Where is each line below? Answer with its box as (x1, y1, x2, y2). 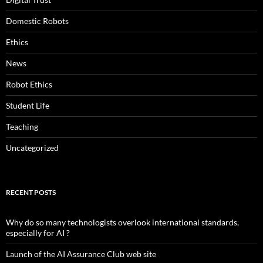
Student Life (6, 100, 49, 111)
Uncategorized (6, 143, 59, 153)
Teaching (6, 122, 38, 132)
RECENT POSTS (6, 188, 56, 197)
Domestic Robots (6, 16, 69, 26)
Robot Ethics (6, 79, 52, 90)
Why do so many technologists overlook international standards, (6, 217, 239, 228)
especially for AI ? (6, 228, 70, 238)
